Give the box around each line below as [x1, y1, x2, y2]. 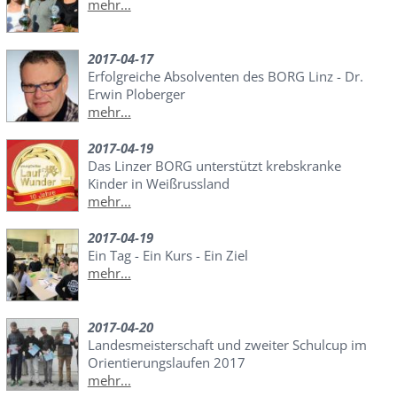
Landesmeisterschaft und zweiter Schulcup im [87, 335, 367, 354]
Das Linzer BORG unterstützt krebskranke [87, 156, 341, 175]
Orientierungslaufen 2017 [87, 353, 245, 371]
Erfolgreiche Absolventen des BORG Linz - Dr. [87, 66, 363, 85]
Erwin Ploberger [87, 84, 185, 103]
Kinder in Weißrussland [87, 174, 230, 192]
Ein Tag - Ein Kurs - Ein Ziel [87, 245, 248, 264]
